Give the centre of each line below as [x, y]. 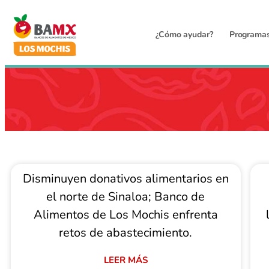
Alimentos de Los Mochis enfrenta [125, 215]
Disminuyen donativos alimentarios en [125, 179]
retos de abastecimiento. [126, 233]
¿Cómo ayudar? [184, 35]
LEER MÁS [125, 260]
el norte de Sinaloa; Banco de [126, 197]
